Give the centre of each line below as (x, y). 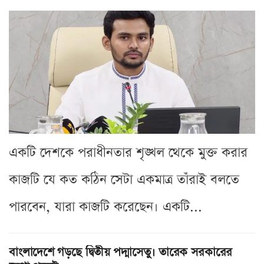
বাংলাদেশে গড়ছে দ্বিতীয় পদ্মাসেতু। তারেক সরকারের (121, 252)
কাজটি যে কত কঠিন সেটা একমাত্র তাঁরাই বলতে (124, 180)
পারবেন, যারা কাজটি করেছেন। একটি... (105, 207)
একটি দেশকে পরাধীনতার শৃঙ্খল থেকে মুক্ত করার (128, 153)
